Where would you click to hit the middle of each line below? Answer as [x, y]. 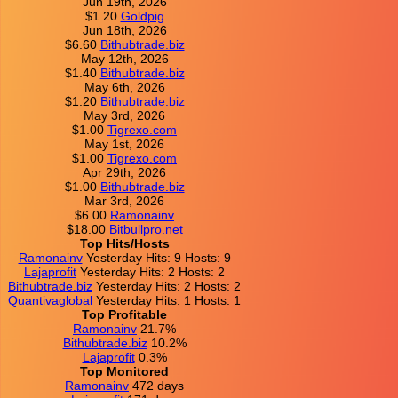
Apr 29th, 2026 [124, 172]
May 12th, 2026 [124, 58]
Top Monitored [124, 371]
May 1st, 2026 [124, 143]
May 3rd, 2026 [124, 115]
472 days [158, 385]
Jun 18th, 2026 [124, 30]
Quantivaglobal [50, 300]
